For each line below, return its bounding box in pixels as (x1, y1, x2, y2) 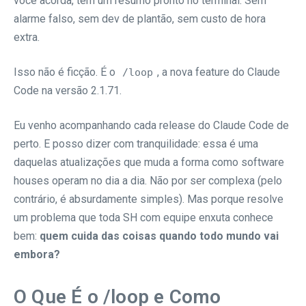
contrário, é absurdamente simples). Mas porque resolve (14, 192, 283, 206)
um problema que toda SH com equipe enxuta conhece (14, 210, 273, 224)
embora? (14, 247, 60, 261)
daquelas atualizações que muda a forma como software (14, 155, 284, 169)
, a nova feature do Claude (157, 65, 280, 79)
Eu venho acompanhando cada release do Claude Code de (14, 118, 289, 132)
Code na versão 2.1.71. (14, 83, 122, 97)
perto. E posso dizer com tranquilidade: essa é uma (14, 137, 258, 150)
